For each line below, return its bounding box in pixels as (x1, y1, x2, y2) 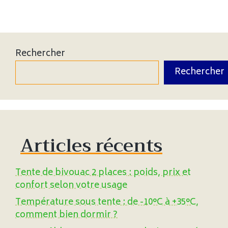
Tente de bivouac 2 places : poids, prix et (15, 165, 191, 181)
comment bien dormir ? (15, 208, 118, 223)
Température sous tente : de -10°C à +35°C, (15, 195, 198, 211)
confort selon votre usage (15, 178, 127, 193)
